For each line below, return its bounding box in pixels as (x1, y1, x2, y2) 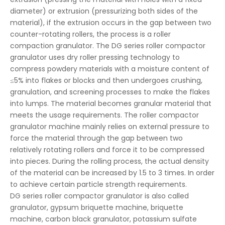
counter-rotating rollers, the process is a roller (10, 29, 171, 39)
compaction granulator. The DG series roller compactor (10, 41, 205, 51)
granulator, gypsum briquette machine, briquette (10, 202, 183, 212)
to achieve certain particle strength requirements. (10, 179, 187, 189)
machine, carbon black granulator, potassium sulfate (10, 214, 197, 224)
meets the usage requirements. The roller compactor (10, 110, 199, 120)
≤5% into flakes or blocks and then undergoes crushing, (10, 75, 202, 85)
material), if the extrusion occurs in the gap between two (10, 18, 211, 28)
